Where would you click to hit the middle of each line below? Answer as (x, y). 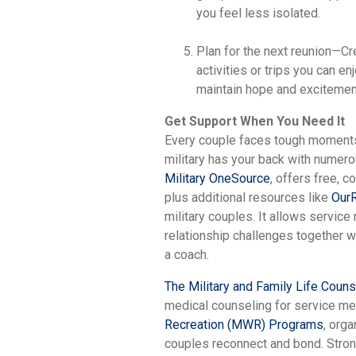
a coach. (187, 254)
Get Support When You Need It (255, 121)
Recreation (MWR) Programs (244, 324)
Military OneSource (217, 178)
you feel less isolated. (258, 13)
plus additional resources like (248, 197)
